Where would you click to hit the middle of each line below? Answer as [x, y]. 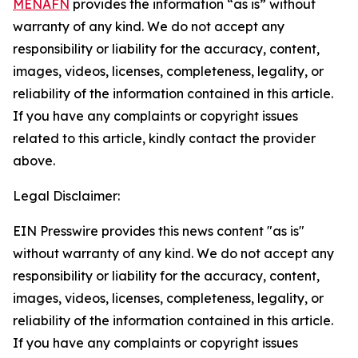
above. [34, 161]
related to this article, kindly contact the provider [164, 138]
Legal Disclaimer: [66, 196]
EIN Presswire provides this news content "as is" [159, 231]
